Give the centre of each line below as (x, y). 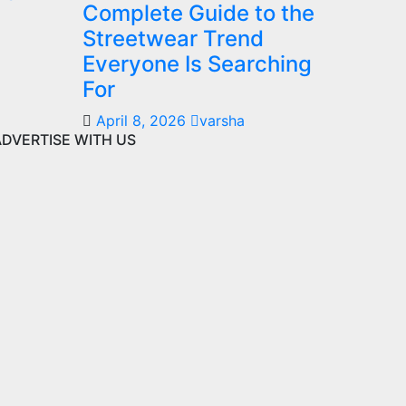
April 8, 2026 (143, 120)
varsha (222, 120)
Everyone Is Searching (197, 63)
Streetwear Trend (173, 38)
